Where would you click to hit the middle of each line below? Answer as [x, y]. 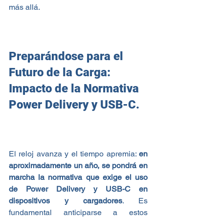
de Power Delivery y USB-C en [78, 189]
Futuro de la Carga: [61, 72]
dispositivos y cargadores [66, 200]
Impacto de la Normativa [75, 88]
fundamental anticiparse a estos [78, 212]
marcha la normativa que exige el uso [78, 177]
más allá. [24, 7]
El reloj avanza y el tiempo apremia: [74, 153]
